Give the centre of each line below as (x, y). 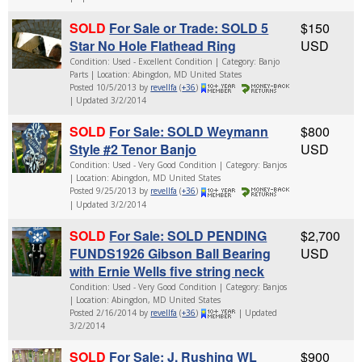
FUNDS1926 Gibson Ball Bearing (170, 253)
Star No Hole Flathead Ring (153, 46)
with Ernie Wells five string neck (167, 271)
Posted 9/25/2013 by (110, 191)
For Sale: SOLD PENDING (188, 235)
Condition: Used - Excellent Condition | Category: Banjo (175, 62)
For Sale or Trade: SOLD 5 (189, 28)
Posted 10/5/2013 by (110, 88)
